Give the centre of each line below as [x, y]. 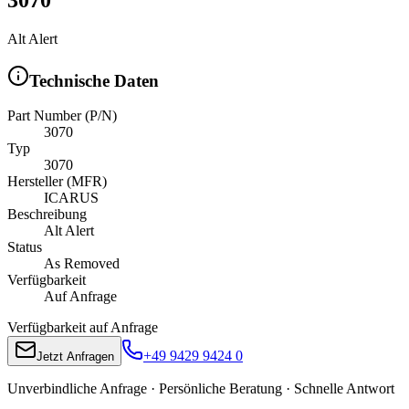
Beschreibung [47, 215]
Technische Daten [94, 80]
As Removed [82, 264]
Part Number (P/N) [62, 116]
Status [25, 247]
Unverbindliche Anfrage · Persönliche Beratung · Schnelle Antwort [201, 389]
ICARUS [71, 198]
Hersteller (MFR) [57, 182]
